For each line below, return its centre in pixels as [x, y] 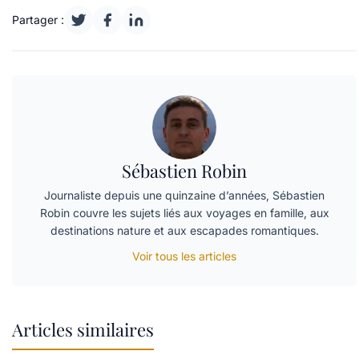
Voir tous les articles [184, 256]
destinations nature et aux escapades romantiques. [184, 231]
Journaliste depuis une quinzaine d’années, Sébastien [184, 196]
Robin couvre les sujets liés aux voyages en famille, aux [184, 213]
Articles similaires [83, 330]
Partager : [38, 20]
